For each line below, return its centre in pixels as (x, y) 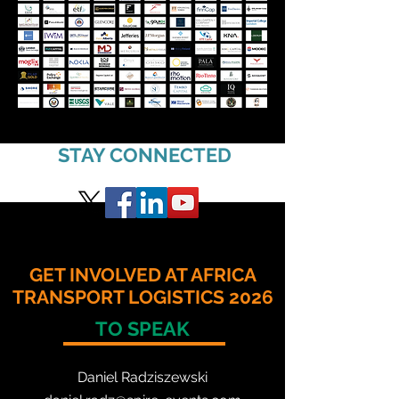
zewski (186, 377)
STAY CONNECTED (144, 155)
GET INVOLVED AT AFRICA (142, 275)
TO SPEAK (142, 329)
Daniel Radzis (121, 377)
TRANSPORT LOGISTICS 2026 (142, 297)
